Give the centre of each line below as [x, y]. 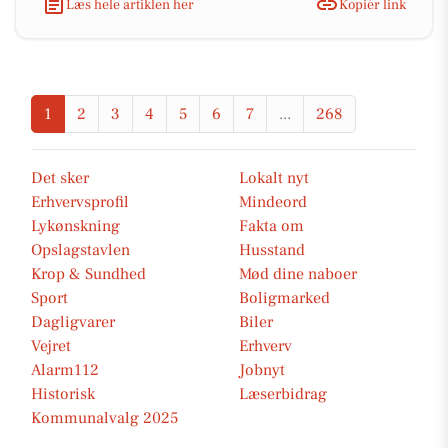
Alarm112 [65, 370]
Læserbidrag [283, 394]
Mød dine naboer [298, 274]
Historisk [63, 394]
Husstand [272, 250]
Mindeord [273, 202]
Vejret [51, 346]
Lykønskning [75, 226]
